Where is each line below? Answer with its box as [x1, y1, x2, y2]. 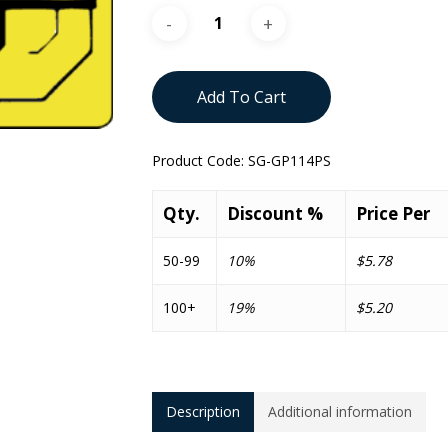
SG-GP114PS [247, 151, 331, 170]
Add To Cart [196, 86, 286, 108]
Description [165, 402, 240, 421]
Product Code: [151, 151, 248, 170]
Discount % [226, 202, 323, 225]
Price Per [355, 202, 430, 225]
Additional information [267, 402, 412, 421]
